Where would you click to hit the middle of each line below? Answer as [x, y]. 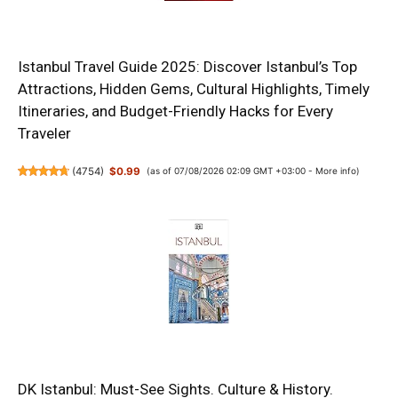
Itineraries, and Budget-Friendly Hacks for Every [175, 111]
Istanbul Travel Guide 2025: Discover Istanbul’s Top [187, 67]
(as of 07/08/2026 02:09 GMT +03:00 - [231, 171]
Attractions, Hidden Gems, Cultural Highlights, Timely [194, 89]
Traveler [44, 134]
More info [335, 171]
